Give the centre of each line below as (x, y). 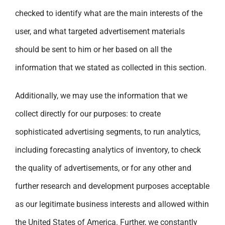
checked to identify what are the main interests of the (109, 13)
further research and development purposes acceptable (112, 186)
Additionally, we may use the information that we (101, 95)
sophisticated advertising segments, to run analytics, (108, 132)
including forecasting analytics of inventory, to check (108, 150)
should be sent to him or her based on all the (93, 49)
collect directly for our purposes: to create (88, 114)
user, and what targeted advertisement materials (100, 31)
